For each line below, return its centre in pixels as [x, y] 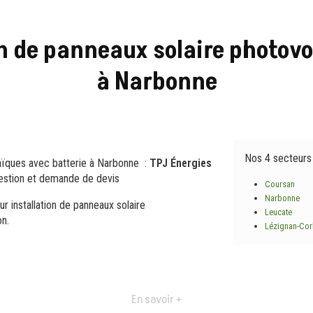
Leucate [278, 212]
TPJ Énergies [181, 163]
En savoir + [156, 300]
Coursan [279, 184]
